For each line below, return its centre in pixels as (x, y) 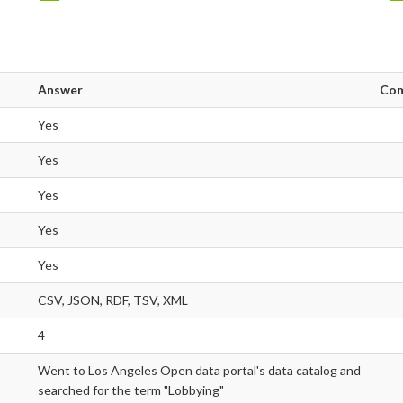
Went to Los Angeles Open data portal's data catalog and (199, 371)
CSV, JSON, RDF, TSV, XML (113, 300)
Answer (60, 90)
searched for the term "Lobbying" (131, 390)
